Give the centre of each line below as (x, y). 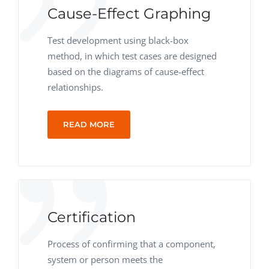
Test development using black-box (118, 40)
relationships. (75, 87)
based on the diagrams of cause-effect (126, 71)
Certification (92, 217)
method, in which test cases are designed (132, 56)
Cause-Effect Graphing (129, 14)
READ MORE (89, 124)
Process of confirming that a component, (131, 244)
